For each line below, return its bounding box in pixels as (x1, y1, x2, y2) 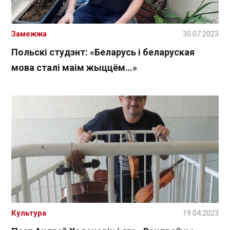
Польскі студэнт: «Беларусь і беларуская (11, 47, 195, 58)
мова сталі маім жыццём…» (11, 62, 137, 73)
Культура (11, 208, 46, 218)
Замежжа (11, 29, 47, 39)
